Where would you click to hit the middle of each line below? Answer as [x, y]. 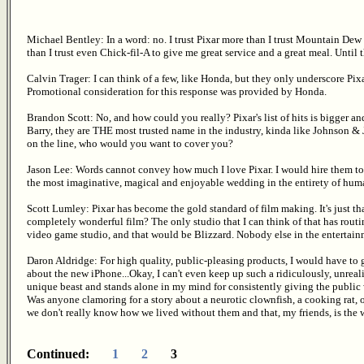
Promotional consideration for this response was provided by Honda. [177, 91]
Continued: [69, 353]
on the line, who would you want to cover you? [130, 143]
